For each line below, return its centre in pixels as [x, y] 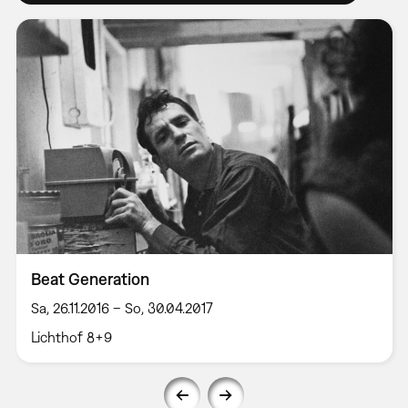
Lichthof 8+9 [71, 337]
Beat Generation [90, 279]
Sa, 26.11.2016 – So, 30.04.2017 [122, 307]
